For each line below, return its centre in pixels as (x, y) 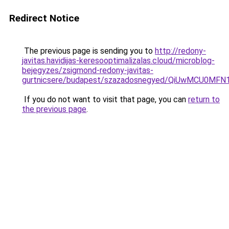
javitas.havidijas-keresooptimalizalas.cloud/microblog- (118, 61)
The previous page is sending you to (88, 51)
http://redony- (180, 51)
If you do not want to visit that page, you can (105, 99)
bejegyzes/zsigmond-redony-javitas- (88, 70)
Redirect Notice (44, 18)
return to (204, 99)
